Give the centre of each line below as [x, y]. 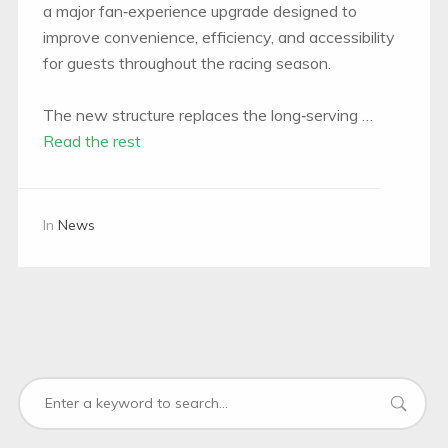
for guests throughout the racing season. [186, 62]
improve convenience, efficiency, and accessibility [218, 36]
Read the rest [91, 140]
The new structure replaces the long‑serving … [207, 114]
